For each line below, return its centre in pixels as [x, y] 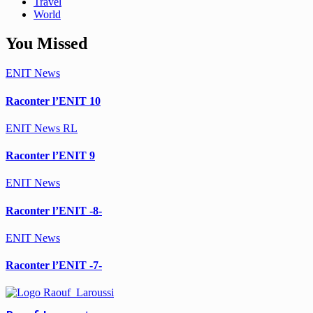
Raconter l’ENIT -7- [54, 265]
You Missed [46, 44]
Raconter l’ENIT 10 [53, 101]
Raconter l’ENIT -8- [54, 210]
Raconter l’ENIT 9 [50, 156]
